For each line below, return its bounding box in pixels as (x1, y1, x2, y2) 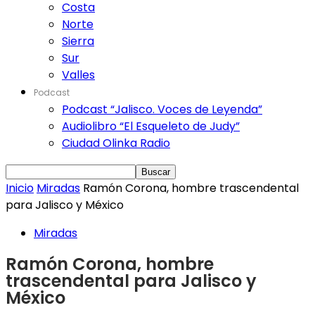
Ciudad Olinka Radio (62, 135, 170, 151)
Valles (62, 67, 95, 83)
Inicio (6, 180, 34, 196)
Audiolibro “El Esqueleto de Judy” (62, 118, 240, 134)
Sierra (62, 33, 94, 49)
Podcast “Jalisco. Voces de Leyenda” (62, 101, 262, 117)
